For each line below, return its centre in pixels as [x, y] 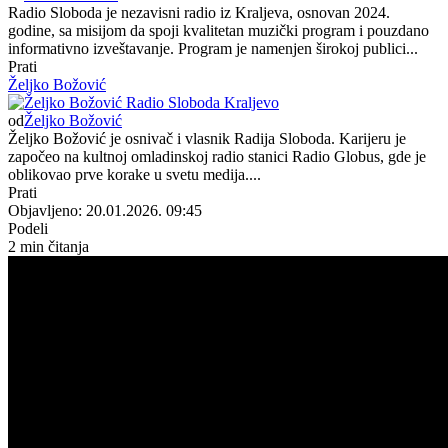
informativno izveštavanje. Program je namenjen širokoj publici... [213, 48]
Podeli [28, 228]
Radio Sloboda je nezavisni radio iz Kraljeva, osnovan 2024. [199, 12]
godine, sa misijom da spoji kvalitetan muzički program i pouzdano [218, 30]
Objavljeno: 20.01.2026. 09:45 [105, 210]
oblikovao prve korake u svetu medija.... [134, 174]
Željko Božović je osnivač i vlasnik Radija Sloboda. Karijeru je [207, 138]
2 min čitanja [48, 246]
